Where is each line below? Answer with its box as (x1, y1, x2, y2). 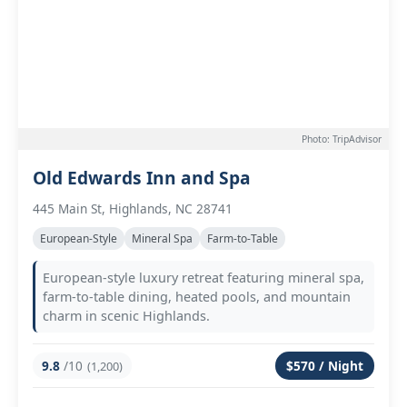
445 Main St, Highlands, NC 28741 (33, 200, 233, 217)
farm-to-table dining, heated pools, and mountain (43, 288, 351, 305)
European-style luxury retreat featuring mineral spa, (43, 269, 364, 286)
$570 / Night (286, 357, 363, 374)
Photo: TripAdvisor (302, 133, 382, 145)
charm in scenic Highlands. (43, 307, 210, 324)
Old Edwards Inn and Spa (33, 165, 251, 190)
